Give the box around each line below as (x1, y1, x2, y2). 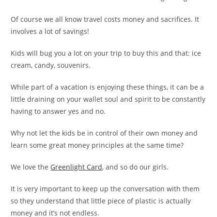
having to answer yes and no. (11, 107, 106, 116)
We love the (11, 162, 51, 172)
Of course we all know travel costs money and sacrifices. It (11, 15, 200, 24)
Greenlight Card (50, 162, 103, 172)
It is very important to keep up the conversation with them (11, 184, 200, 194)
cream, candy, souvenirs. (11, 61, 91, 70)
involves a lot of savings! (11, 27, 90, 36)
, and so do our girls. (102, 162, 169, 172)
